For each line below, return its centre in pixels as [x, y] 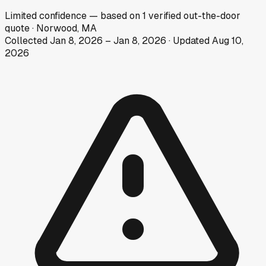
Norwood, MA [66, 28]
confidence [62, 15]
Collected [27, 40]
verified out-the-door [194, 15]
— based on [116, 15]
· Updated [189, 40]
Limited [21, 15]
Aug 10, [228, 40]
